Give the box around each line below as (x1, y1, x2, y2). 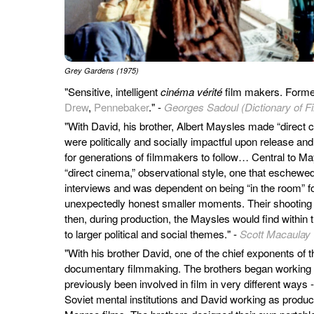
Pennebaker (94, 100, 149, 115)
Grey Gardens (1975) (64, 65, 139, 76)
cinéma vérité (161, 84, 225, 100)
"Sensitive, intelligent (64, 84, 161, 100)
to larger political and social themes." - (64, 226, 240, 242)
